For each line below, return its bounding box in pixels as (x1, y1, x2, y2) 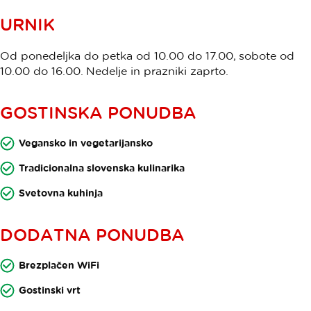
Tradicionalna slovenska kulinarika (19, 162, 185, 174)
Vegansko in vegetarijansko (19, 137, 153, 149)
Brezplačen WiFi (19, 259, 99, 271)
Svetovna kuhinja (19, 187, 103, 199)
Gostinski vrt (19, 284, 81, 296)
